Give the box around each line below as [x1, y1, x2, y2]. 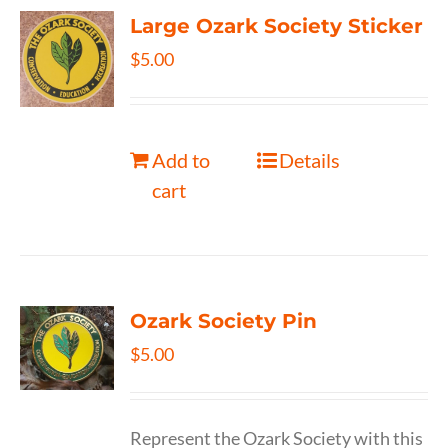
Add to [152, 148, 211, 172]
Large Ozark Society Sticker [130, 14, 424, 38]
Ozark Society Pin [130, 309, 318, 333]
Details [278, 148, 340, 172]
